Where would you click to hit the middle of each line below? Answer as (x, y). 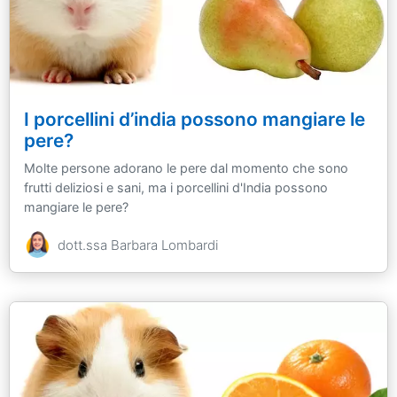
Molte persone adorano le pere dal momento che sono (186, 167)
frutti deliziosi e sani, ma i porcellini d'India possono (176, 187)
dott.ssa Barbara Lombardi (138, 245)
